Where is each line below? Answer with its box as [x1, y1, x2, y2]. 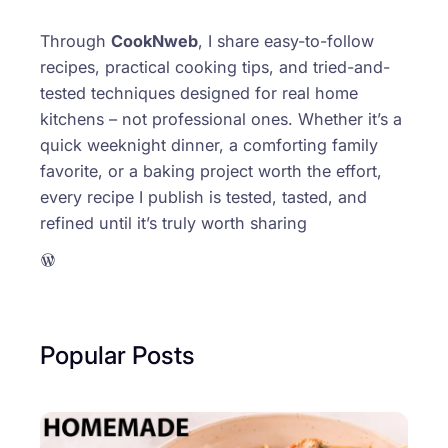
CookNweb [111, 30, 198, 51]
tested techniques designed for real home [40, 82, 358, 103]
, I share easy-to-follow [198, 30, 374, 51]
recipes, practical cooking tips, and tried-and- [40, 56, 390, 77]
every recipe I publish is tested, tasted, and [40, 186, 367, 207]
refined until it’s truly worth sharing [40, 212, 307, 233]
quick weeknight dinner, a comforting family [40, 134, 378, 155]
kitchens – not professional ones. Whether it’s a [40, 108, 402, 129]
